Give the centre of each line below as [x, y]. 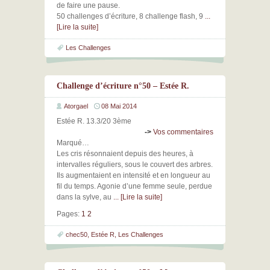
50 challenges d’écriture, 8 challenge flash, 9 [131, 16]
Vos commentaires [183, 132]
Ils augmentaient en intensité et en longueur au [133, 175]
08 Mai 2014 [119, 106]
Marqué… [73, 143]
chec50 [77, 234]
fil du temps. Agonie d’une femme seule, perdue [134, 186]
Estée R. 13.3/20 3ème [94, 121]
